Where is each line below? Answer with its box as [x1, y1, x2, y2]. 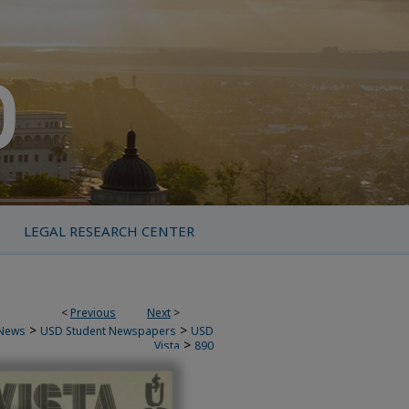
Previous [70, 305, 116, 320]
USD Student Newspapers [40, 323, 176, 339]
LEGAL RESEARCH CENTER [23, 222, 194, 240]
